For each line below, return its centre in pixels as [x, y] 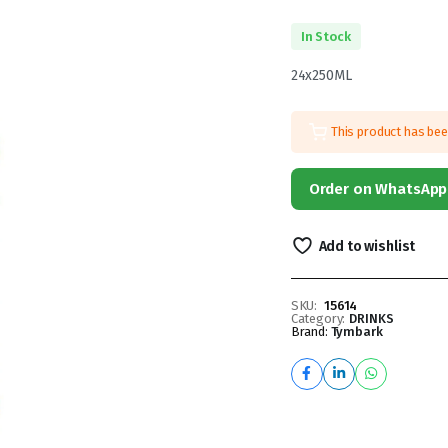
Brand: [310, 331]
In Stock [325, 36]
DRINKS [371, 318]
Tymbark [356, 331]
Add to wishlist [367, 246]
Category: [318, 318]
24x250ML [321, 75]
